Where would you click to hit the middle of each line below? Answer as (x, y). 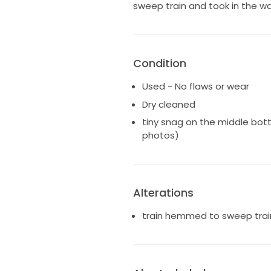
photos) (160, 135)
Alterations (163, 193)
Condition (159, 64)
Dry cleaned (168, 104)
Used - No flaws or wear (195, 87)
